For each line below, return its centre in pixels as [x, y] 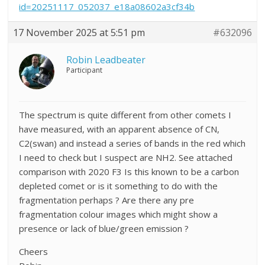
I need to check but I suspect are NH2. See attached [126, 157]
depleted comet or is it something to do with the [119, 185]
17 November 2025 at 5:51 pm [79, 32]
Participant [85, 70]
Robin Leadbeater [106, 59]
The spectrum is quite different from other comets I [125, 114]
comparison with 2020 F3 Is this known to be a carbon [129, 171]
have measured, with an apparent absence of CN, [119, 129]
